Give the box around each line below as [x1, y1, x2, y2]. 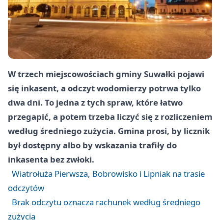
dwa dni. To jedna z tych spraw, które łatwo [8, 97, 183, 109]
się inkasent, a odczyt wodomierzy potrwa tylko [8, 82, 201, 94]
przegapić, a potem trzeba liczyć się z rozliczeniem [8, 111, 212, 123]
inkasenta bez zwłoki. [8, 154, 94, 165]
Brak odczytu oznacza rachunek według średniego [12, 196, 200, 208]
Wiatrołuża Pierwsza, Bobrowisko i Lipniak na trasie [12, 168, 205, 180]
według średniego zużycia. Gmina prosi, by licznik [8, 125, 210, 137]
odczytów [8, 182, 44, 194]
